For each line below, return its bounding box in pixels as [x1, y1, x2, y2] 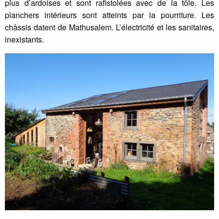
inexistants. [5, 33, 44, 45]
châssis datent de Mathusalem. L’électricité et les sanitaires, [5, 21, 214, 33]
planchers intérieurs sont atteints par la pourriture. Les [5, 9, 214, 21]
